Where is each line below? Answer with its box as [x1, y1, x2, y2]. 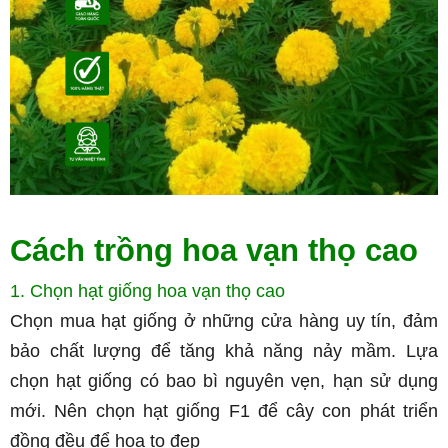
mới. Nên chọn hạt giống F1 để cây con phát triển [10, 401, 438, 421]
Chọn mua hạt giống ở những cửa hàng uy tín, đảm [10, 311, 438, 331]
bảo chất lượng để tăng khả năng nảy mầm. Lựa [10, 341, 438, 361]
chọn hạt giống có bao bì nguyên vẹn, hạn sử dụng [10, 371, 438, 391]
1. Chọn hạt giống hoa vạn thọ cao [10, 281, 285, 301]
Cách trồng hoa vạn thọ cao [10, 233, 418, 268]
